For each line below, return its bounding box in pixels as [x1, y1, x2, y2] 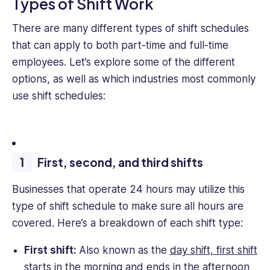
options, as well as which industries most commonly [12, 72, 256, 85]
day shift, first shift [169, 243, 257, 256]
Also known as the [78, 243, 170, 256]
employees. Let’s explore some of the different [12, 55, 235, 68]
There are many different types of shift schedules [12, 22, 249, 34]
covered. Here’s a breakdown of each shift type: [12, 216, 243, 229]
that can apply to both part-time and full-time [12, 39, 228, 51]
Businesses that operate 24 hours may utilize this [12, 183, 245, 195]
